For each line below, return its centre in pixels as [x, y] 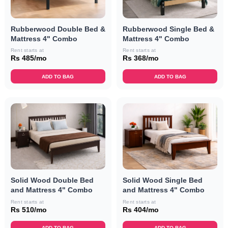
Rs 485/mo [28, 58]
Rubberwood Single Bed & [168, 29]
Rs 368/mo [141, 58]
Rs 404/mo [141, 209]
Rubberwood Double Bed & [58, 29]
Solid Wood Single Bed [163, 180]
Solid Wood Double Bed [52, 180]
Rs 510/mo [28, 209]
